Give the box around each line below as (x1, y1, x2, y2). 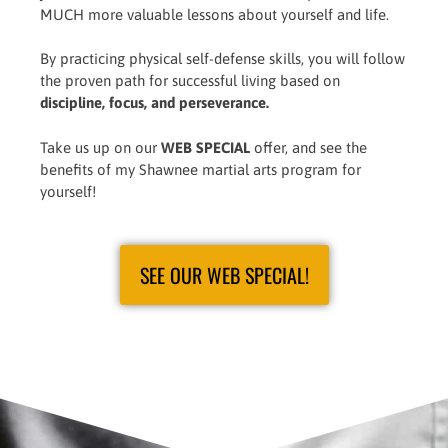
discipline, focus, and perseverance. (40, 94, 269, 111)
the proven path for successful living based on (40, 72, 340, 89)
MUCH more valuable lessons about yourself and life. (40, 5, 389, 23)
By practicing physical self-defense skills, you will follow (40, 50, 405, 67)
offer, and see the (250, 138, 367, 156)
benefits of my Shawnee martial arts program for (40, 160, 361, 178)
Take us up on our (40, 138, 161, 156)
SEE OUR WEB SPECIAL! (139, 260, 309, 290)
